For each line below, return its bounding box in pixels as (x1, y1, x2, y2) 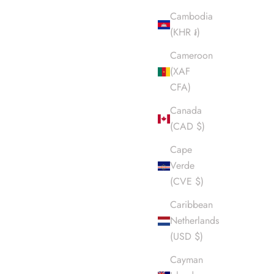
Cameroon (170, 48, 213, 63)
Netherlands (170, 213, 219, 228)
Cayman (170, 253, 203, 267)
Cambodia (170, 9, 213, 24)
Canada (170, 103, 202, 118)
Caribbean (170, 198, 213, 212)
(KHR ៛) (170, 25, 200, 40)
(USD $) (170, 229, 203, 244)
